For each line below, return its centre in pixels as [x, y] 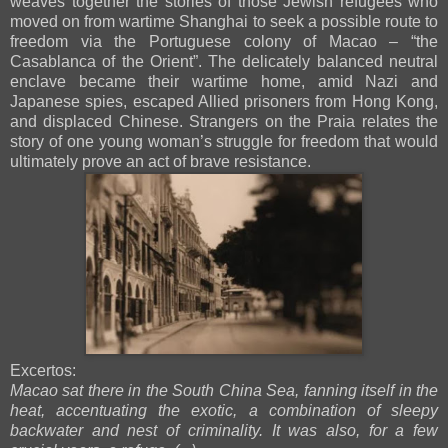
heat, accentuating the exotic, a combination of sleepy [224, 411]
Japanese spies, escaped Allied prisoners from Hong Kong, [224, 102]
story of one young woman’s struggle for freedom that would [224, 142]
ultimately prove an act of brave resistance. [160, 162]
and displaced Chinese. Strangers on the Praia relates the [224, 122]
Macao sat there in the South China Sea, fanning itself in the [224, 391]
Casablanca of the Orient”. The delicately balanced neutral [224, 62]
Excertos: [43, 371]
